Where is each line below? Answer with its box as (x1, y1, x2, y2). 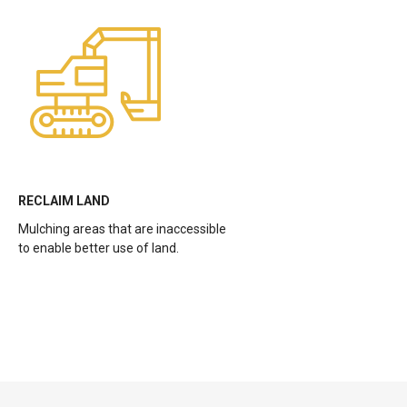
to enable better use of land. (18, 241, 179, 255)
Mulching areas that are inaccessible (18, 222, 226, 236)
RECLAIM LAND (18, 194, 110, 208)
